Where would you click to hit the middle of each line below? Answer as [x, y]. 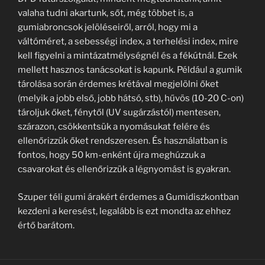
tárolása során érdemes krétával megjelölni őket [118, 84]
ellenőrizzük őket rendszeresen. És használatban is [123, 141]
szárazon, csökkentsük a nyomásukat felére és [114, 127]
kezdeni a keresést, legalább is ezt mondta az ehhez [124, 211]
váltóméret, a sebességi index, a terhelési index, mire [128, 41]
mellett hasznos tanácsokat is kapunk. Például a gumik [130, 70]
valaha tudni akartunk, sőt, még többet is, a [106, 13]
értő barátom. [46, 225]
